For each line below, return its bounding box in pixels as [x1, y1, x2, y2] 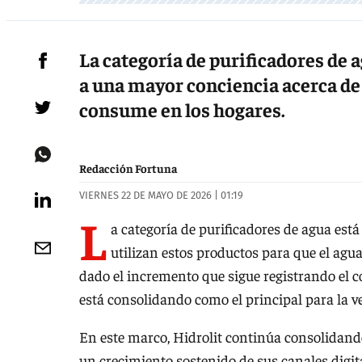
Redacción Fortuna [79, 161, 177, 176]
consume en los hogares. [79, 97, 285, 122]
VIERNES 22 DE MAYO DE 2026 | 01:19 [79, 189, 243, 202]
